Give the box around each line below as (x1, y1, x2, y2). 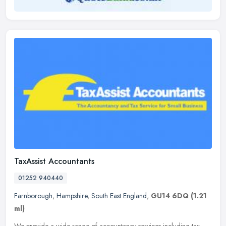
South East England (91, 191, 147, 201)
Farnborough (14, 191, 52, 201)
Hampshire (56, 191, 87, 201)
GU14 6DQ (151, 191, 189, 201)
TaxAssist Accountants (14, 155, 94, 167)
